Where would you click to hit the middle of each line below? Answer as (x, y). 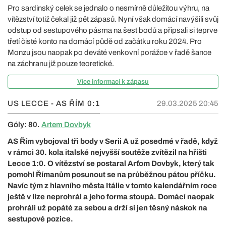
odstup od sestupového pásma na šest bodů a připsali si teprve (112, 30)
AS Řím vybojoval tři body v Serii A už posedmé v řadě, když (113, 141)
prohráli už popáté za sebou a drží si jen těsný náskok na (107, 208)
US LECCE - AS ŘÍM (46, 103)
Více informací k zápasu (113, 81)
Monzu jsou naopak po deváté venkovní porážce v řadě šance (109, 52)
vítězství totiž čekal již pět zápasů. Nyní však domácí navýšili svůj (113, 19)
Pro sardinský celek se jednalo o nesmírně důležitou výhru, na (108, 8)
